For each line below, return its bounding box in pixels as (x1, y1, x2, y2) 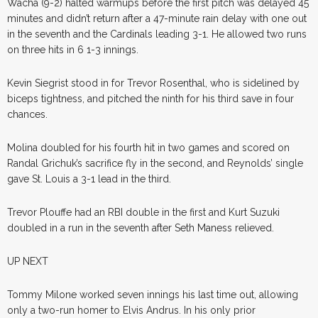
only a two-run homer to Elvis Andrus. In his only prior (7, 304, 256, 316)
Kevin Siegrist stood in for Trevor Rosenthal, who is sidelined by (7, 77, 300, 89)
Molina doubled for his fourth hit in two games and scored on (7, 141, 290, 153)
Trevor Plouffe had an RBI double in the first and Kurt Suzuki (7, 206, 280, 218)
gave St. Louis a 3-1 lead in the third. (7, 172, 171, 185)
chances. (7, 108, 48, 120)
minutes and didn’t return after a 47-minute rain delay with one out (7, 12, 307, 24)
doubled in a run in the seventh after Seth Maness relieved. (7, 221, 274, 234)
